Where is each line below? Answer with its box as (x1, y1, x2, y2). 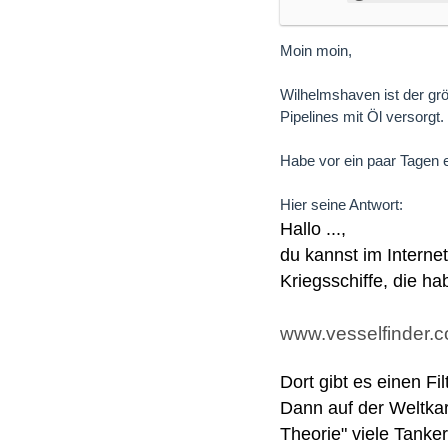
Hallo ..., (280, 219, 346, 240)
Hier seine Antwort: (280, 196, 403, 214)
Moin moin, (280, 42, 352, 60)
